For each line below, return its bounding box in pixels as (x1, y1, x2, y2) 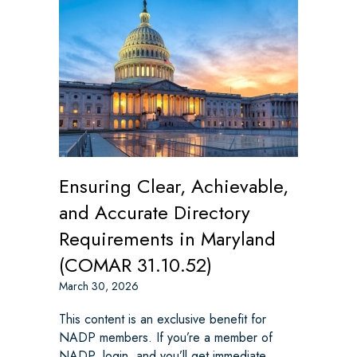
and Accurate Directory (59, 198, 250, 227)
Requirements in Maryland (59, 225, 276, 253)
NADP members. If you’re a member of (59, 328, 273, 347)
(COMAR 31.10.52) (59, 251, 212, 280)
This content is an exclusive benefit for (59, 310, 266, 329)
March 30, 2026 (59, 278, 139, 295)
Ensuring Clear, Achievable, (59, 172, 288, 201)
